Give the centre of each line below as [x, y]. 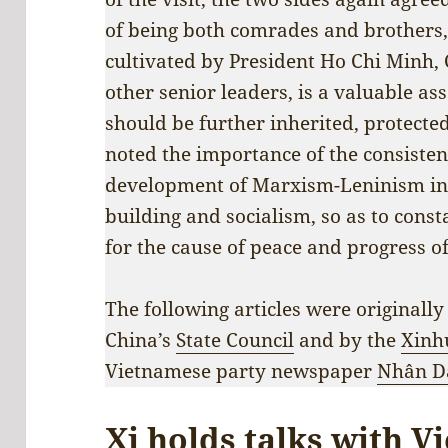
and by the [348, 339]
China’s [141, 339]
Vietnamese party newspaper [241, 370]
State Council [235, 339]
